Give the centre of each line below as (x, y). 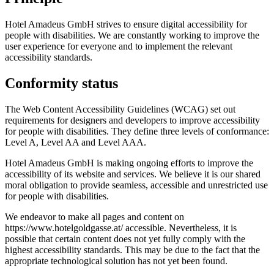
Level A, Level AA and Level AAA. (76, 142)
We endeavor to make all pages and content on (94, 217)
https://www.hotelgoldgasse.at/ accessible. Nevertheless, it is (121, 228)
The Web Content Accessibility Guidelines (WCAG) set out (120, 109)
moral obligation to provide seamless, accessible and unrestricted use (136, 185)
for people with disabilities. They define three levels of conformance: (137, 131)
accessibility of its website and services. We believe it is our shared (133, 174)
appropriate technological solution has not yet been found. (116, 261)
